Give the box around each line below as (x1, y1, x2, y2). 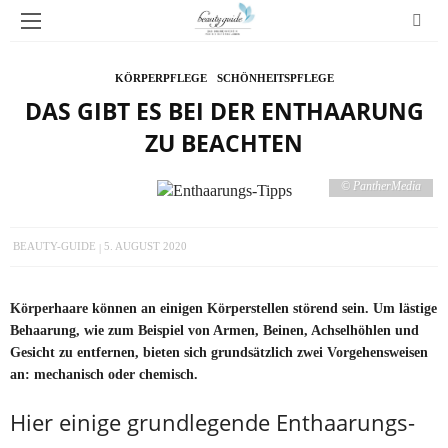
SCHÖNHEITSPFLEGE (216, 72, 334, 84)
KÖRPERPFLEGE (114, 72, 207, 84)
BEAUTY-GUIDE (13, 240, 96, 253)
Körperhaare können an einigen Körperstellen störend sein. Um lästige (10, 299, 437, 316)
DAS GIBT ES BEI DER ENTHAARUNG (24, 95, 424, 127)
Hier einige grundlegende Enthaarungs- (10, 406, 415, 437)
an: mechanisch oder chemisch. (10, 365, 198, 382)
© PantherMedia (341, 179, 421, 194)
